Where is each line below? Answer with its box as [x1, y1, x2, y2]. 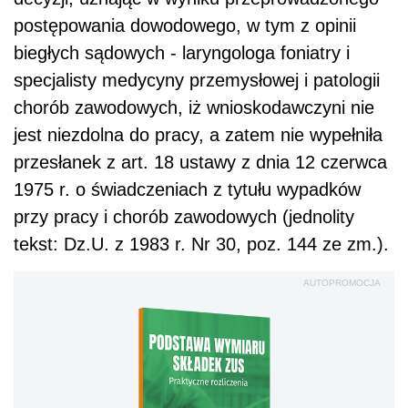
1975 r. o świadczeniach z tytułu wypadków [14, 179, 361, 200]
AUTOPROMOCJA [303, 278, 381, 289]
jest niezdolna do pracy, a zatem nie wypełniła [14, 125, 382, 146]
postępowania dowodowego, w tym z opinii [14, 15, 356, 36]
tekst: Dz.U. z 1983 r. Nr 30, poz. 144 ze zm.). [14, 234, 389, 255]
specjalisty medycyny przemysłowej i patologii [14, 70, 380, 91]
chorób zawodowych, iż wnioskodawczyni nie [14, 97, 374, 118]
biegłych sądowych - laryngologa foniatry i [14, 43, 350, 64]
